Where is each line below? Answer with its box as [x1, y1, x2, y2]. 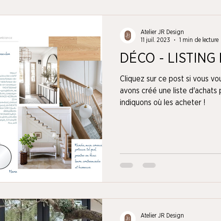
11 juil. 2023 [141, 37, 170, 43]
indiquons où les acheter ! [120, 98, 206, 107]
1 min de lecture [179, 37, 219, 43]
